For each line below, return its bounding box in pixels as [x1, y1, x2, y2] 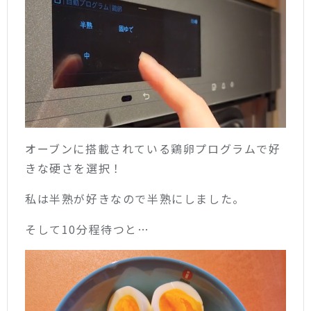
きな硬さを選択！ [25, 160, 123, 177]
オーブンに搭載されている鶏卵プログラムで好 [25, 140, 281, 158]
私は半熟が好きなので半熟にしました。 [25, 190, 245, 208]
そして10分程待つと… [25, 221, 150, 238]
